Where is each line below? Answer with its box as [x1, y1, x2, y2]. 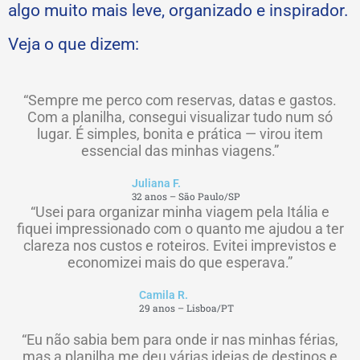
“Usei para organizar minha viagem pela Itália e [31, 202, 329, 220]
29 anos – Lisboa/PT [138, 301, 234, 314]
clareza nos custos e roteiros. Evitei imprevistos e [23, 236, 337, 254]
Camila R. [138, 288, 188, 301]
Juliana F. [132, 176, 181, 190]
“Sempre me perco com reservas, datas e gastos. [23, 91, 337, 108]
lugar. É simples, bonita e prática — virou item [37, 125, 323, 142]
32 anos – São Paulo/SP [132, 190, 240, 202]
